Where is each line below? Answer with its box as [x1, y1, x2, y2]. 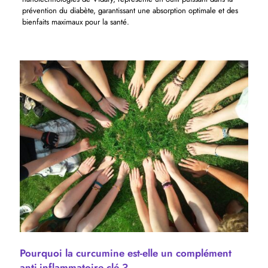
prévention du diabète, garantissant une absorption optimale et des [22, 5, 238, 16]
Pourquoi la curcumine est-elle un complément [20, 245, 232, 260]
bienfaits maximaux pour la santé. [22, 16, 129, 28]
